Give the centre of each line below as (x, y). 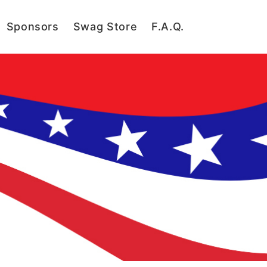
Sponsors (32, 27)
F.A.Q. (168, 27)
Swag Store (105, 27)
